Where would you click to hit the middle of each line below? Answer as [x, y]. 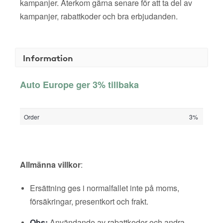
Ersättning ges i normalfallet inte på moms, [105, 188]
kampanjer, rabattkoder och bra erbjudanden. [99, 16]
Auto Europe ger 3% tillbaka [79, 85]
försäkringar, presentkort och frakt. [89, 201]
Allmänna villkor [50, 165]
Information [48, 57]
